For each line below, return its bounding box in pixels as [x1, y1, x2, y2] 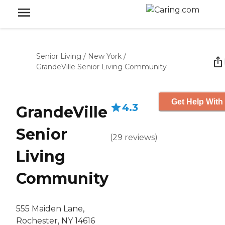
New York [88, 52, 122, 61]
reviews [125, 133, 155, 142]
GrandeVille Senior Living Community [36, 62, 167, 71]
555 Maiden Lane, [16, 204, 84, 214]
